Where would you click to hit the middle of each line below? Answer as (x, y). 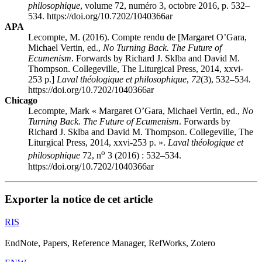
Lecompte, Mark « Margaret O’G (90, 111)
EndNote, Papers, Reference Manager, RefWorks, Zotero (110, 243)
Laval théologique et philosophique (122, 80)
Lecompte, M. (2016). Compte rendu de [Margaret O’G (131, 37)
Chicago (21, 101)
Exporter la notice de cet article (79, 199)
